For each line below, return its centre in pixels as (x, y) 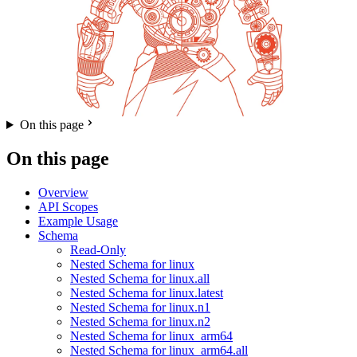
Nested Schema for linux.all (140, 278)
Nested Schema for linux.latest (147, 292)
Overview (63, 192)
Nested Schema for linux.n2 (140, 321)
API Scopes (68, 206)
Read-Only (98, 249)
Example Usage (78, 221)
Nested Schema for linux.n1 (140, 307)
